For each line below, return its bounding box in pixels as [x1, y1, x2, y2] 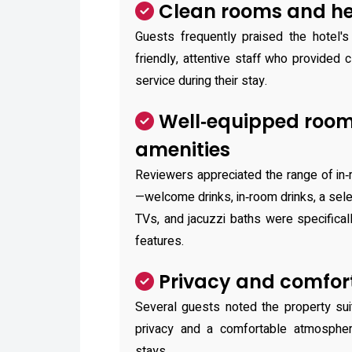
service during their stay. [135, 71, 267, 90]
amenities [135, 137, 230, 163]
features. [135, 232, 184, 251]
